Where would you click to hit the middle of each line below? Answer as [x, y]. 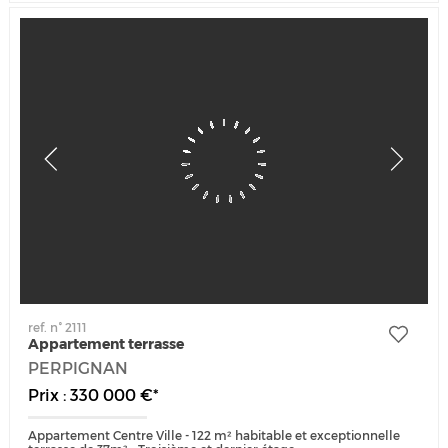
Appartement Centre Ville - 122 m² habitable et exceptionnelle [214, 436]
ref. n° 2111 [58, 327]
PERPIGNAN [78, 367]
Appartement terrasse [106, 344]
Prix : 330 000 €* [94, 394]
